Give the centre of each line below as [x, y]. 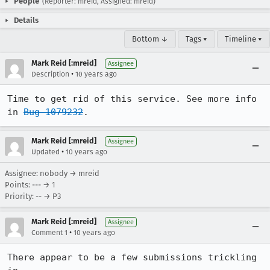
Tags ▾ [196, 39]
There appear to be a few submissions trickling [132, 257]
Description [50, 74]
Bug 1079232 [53, 112]
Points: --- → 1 [30, 185]
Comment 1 [49, 233]
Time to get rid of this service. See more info [132, 99]
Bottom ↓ [150, 39]
